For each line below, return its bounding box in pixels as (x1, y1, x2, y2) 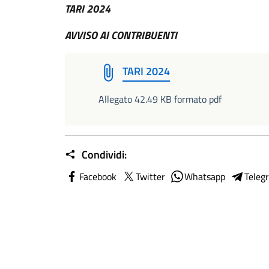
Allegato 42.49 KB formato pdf (98, 92, 222, 106)
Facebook (79, 169, 116, 184)
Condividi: (79, 147, 127, 163)
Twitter (136, 169, 165, 184)
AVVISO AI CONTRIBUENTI (65, 27, 177, 43)
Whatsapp (184, 169, 225, 184)
